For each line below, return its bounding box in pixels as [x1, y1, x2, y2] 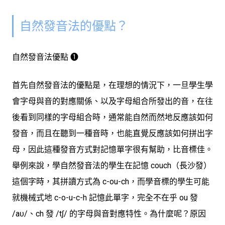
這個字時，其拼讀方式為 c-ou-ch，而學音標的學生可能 [12, 177, 209, 187]
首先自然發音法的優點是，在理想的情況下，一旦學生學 [12, 80, 213, 90]
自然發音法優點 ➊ [12, 52, 78, 62]
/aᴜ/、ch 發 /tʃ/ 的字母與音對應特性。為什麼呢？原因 [12, 209, 206, 219]
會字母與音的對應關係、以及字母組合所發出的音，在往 [12, 96, 213, 106]
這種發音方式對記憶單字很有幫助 [44, 145, 165, 155]
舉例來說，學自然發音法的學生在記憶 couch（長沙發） [12, 161, 211, 171]
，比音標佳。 [165, 145, 213, 155]
